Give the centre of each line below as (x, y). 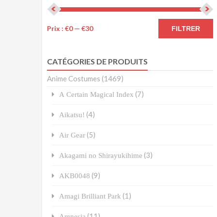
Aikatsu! (72, 115)
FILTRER (186, 29)
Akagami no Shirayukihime (101, 155)
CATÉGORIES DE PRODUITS (97, 62)
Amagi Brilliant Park (90, 196)
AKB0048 (75, 176)
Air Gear (72, 135)
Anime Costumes (74, 79)
